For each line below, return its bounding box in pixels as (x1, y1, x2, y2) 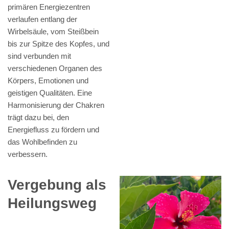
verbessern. (8, 150, 48, 159)
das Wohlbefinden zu (8, 138, 77, 147)
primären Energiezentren (8, 3, 90, 12)
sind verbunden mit (8, 52, 71, 61)
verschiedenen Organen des (8, 64, 102, 73)
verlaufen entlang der (8, 15, 77, 24)
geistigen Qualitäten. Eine (8, 88, 92, 98)
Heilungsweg (8, 195, 97, 212)
